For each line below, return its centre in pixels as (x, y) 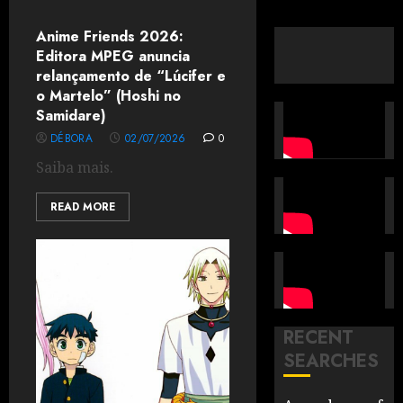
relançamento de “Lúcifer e (131, 76)
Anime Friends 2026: (110, 36)
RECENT (319, 338)
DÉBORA (72, 139)
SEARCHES (331, 362)
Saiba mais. (75, 167)
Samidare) (71, 116)
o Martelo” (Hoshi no (108, 96)
